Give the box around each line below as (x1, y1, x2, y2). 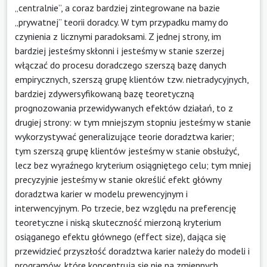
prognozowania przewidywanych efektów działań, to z (15, 101, 233, 114)
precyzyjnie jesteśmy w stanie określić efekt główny (15, 173, 221, 185)
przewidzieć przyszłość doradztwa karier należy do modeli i (15, 244, 250, 257)
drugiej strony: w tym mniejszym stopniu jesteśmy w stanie (15, 116, 251, 128)
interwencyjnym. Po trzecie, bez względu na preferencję (15, 201, 236, 214)
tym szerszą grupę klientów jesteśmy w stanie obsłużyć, (15, 144, 239, 157)
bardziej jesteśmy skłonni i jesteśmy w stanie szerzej (15, 44, 224, 57)
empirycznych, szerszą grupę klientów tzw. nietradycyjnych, (15, 73, 249, 85)
